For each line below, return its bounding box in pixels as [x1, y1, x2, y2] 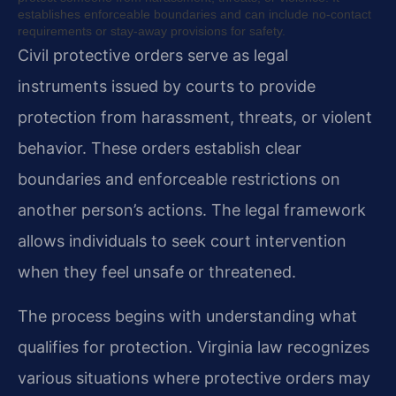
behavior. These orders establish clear [18, 139, 301, 158]
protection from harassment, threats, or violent [18, 108, 372, 127]
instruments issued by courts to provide [18, 77, 316, 96]
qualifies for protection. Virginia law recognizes [18, 337, 369, 356]
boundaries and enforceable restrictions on [18, 170, 340, 189]
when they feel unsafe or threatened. [18, 263, 296, 282]
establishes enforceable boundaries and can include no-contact [18, 7, 371, 22]
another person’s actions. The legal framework [18, 201, 366, 220]
